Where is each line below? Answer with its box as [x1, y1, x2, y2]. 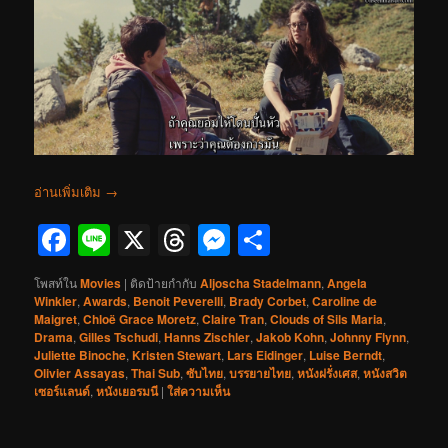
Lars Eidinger [227, 345, 304, 364]
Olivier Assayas [34, 363, 126, 382]
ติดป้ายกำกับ [130, 273, 198, 291]
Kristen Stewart [132, 345, 222, 364]
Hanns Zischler [164, 327, 251, 346]
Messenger [230, 216, 391, 263]
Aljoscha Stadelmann [200, 273, 322, 292]
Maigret [34, 309, 78, 328]
